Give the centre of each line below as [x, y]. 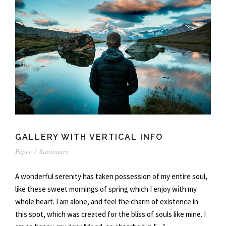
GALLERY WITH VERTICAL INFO [89, 137]
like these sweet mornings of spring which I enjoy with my [106, 189]
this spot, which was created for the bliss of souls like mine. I [110, 214]
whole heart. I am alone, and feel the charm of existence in [107, 202]
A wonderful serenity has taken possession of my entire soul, [111, 177]
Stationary [54, 152]
